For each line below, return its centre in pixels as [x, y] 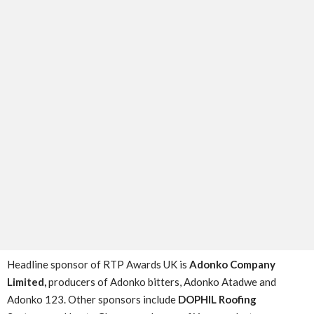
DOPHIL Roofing [217, 299]
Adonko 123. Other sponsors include [93, 299]
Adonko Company [232, 264]
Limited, [27, 281]
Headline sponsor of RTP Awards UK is [98, 264]
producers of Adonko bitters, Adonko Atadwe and [161, 281]
